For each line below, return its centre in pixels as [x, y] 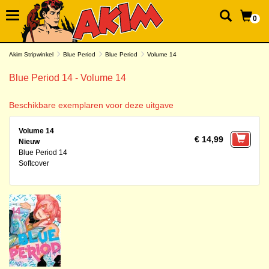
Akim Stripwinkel [31, 54]
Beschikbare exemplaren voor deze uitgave [91, 105]
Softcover [34, 163]
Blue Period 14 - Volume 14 [68, 78]
